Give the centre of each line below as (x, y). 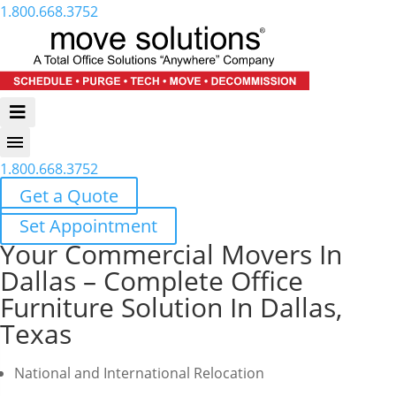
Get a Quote (69, 196)
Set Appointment (88, 226)
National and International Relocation (139, 373)
